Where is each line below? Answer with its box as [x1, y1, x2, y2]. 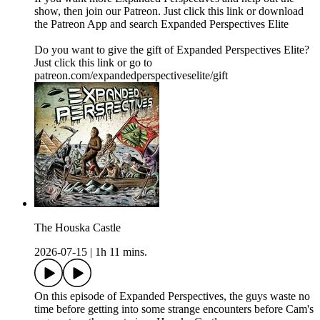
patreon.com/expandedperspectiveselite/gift [34, 69, 228, 82]
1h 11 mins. [95, 246, 147, 259]
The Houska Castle [34, 221, 121, 234]
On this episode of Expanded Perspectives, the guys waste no [34, 290, 310, 303]
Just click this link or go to [34, 56, 152, 69]
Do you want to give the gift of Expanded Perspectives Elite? [34, 44, 309, 56]
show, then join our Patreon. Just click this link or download [34, 5, 304, 18]
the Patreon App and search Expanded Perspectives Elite [34, 18, 289, 31]
